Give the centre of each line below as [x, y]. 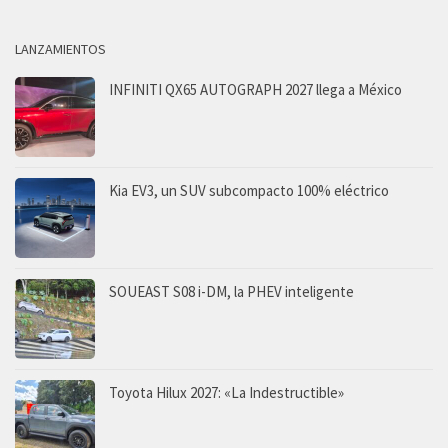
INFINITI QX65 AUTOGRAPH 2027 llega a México [255, 89]
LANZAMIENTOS [60, 48]
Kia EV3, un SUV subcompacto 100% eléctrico [249, 190]
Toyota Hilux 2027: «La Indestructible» [226, 392]
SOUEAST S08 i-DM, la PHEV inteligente [231, 291]
